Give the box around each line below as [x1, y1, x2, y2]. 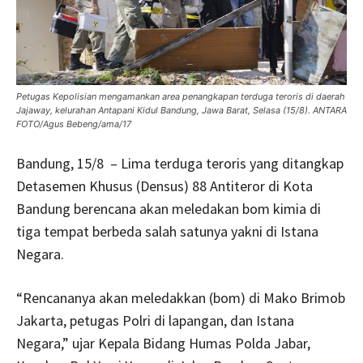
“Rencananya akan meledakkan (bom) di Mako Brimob [16, 288, 345, 307]
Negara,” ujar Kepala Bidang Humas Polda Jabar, [16, 333, 310, 352]
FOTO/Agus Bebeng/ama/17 [16, 117, 131, 130]
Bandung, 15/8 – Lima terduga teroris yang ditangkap [16, 153, 344, 173]
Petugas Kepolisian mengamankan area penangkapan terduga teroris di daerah [16, 90, 345, 102]
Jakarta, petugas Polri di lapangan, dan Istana [16, 310, 294, 330]
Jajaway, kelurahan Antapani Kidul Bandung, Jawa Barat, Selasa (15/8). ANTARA [16, 104, 347, 116]
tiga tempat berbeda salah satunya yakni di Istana [16, 221, 318, 241]
